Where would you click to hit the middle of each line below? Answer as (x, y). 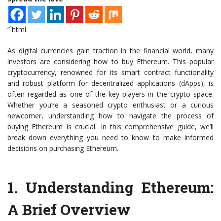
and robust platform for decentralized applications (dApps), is (110, 83)
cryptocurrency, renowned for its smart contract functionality (110, 73)
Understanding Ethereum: (120, 187)
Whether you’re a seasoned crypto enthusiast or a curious (110, 105)
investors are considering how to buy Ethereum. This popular (110, 62)
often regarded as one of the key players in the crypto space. (110, 94)
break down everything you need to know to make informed (110, 138)
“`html (17, 30)
